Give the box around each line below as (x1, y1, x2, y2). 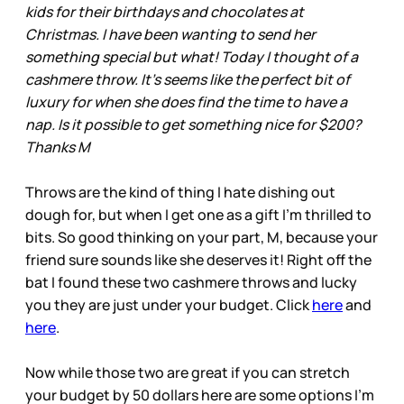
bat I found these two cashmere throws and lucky (25, 272, 357, 293)
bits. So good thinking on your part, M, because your (25, 227, 378, 248)
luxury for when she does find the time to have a (25, 92, 347, 113)
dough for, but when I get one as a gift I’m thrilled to (25, 205, 372, 225)
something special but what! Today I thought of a (25, 47, 358, 68)
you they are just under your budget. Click (25, 295, 312, 316)
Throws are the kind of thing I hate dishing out (25, 182, 335, 203)
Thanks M (25, 137, 90, 158)
